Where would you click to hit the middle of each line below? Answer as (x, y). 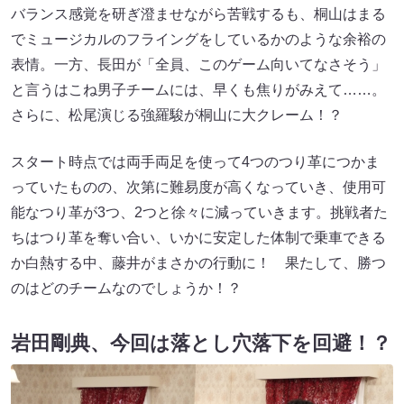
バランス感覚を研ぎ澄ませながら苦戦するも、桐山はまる (198, 14)
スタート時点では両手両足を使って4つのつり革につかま (195, 161)
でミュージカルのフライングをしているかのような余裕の (198, 39)
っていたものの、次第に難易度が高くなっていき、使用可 (198, 187)
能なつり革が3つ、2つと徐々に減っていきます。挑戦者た (199, 212)
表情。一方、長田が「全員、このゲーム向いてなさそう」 (198, 64)
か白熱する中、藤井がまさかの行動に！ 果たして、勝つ (198, 262)
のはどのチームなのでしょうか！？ (126, 288)
